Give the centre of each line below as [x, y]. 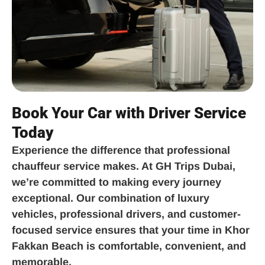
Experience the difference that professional [121, 150]
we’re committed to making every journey [117, 182]
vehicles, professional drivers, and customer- [126, 214]
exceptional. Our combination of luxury [111, 198]
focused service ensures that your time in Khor [131, 230]
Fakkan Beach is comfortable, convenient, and [129, 246]
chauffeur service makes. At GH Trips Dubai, [124, 166]
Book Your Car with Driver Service [129, 113]
